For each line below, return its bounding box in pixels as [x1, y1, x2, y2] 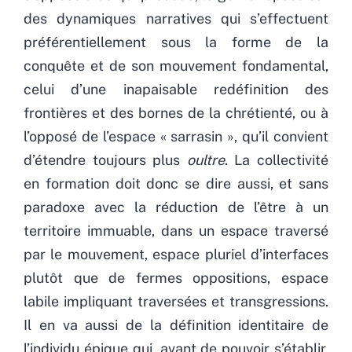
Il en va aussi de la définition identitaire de [24, 316, 328, 333]
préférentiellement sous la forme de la [24, 33, 328, 50]
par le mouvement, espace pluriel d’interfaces [24, 245, 328, 262]
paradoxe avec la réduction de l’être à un [24, 198, 328, 215]
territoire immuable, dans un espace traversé [24, 222, 328, 239]
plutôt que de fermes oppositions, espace [24, 269, 328, 286]
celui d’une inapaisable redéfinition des [24, 80, 328, 97]
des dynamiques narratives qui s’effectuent [24, 9, 328, 27]
